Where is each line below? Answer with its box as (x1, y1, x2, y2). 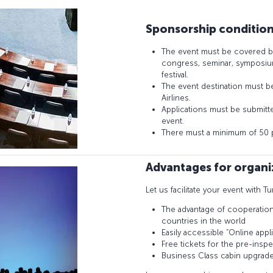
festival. (161, 69, 188, 79)
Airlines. (161, 93, 191, 102)
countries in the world (161, 216, 246, 225)
